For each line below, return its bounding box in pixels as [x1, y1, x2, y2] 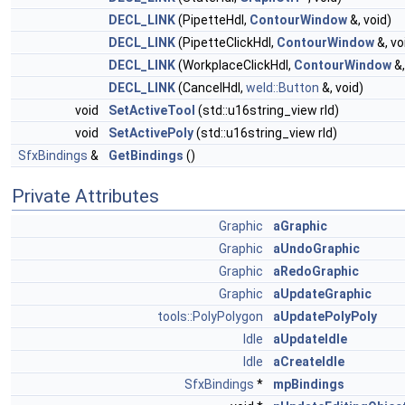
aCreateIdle [273, 354, 344, 369]
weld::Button [246, 80, 319, 95]
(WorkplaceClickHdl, [175, 58, 294, 72]
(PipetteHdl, [175, 13, 250, 27]
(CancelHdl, [175, 80, 246, 95]
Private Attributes [12, 185, 159, 207]
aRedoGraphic [273, 264, 359, 278]
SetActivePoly [108, 126, 193, 140]
